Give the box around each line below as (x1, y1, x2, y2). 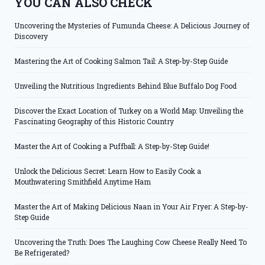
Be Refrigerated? (14, 248, 69, 258)
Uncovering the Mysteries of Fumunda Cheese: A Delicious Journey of (14, 21, 250, 31)
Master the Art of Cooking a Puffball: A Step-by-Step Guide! (14, 141, 209, 151)
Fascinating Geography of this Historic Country (14, 117, 174, 127)
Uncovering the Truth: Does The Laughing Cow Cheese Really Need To (14, 237, 247, 247)
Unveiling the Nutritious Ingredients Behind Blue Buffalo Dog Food (14, 81, 237, 91)
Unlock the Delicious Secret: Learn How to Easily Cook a (14, 166, 201, 176)
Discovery (14, 31, 48, 41)
